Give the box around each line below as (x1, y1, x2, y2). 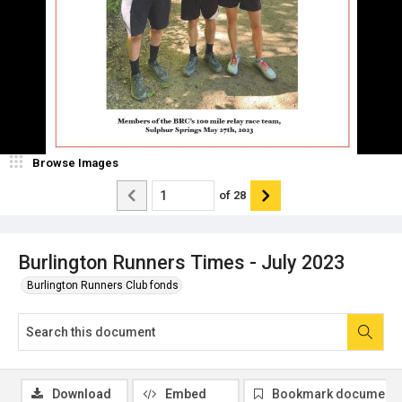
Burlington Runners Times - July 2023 (18, 250, 345, 274)
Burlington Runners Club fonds (27, 278, 179, 292)
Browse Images (32, 155, 118, 170)
